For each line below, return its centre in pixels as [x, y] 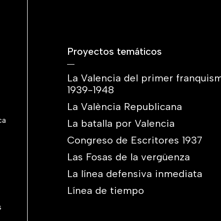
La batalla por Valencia [121, 123]
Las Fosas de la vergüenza [129, 157]
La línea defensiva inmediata [135, 174]
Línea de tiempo [106, 190]
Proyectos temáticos [114, 51]
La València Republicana [125, 107]
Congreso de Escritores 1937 [135, 140]
